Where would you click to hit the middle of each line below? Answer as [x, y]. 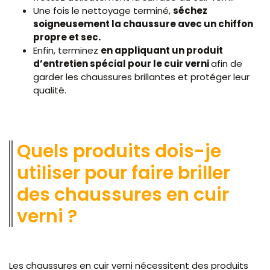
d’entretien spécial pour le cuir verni [122, 64]
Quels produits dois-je [119, 152]
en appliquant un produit [162, 51]
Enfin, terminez [67, 51]
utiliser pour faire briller [124, 173]
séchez [190, 11]
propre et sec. [68, 37]
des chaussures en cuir [123, 195]
